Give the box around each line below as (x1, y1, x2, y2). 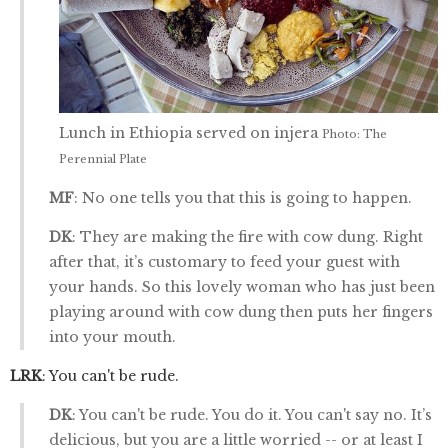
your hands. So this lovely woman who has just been (49, 277, 435, 296)
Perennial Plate (59, 151, 147, 166)
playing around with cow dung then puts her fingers (49, 302, 433, 321)
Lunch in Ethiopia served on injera (59, 123, 322, 142)
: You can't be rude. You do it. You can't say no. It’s (72, 405, 432, 424)
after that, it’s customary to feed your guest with (49, 252, 400, 271)
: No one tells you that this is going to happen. (74, 188, 412, 207)
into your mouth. (49, 327, 176, 346)
